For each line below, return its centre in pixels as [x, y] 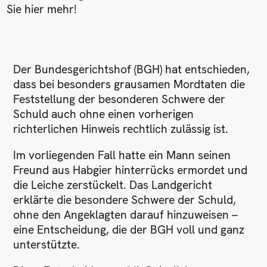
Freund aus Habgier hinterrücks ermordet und [131, 170]
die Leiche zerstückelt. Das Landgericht [113, 185]
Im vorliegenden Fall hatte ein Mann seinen [122, 156]
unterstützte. [47, 245]
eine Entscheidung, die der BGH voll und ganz [129, 230]
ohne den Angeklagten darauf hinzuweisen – [126, 215]
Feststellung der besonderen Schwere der [119, 99]
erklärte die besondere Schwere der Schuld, [125, 200]
